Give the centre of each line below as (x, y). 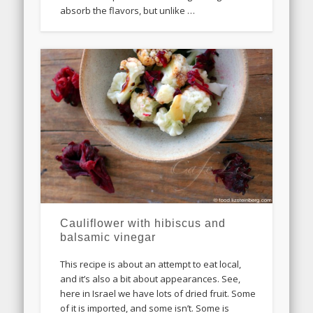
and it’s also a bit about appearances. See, (151, 279)
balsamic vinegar (108, 238)
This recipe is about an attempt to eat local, (151, 264)
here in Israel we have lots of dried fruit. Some (158, 294)
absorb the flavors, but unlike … (128, 10)
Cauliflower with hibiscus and (143, 224)
